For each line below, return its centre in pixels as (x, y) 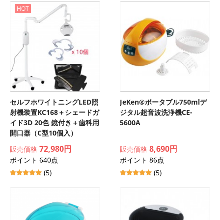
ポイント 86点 (142, 160)
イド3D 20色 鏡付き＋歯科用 (55, 123)
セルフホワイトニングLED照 (54, 102)
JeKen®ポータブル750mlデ (163, 102)
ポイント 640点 (34, 160)
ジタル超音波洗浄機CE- (156, 112)
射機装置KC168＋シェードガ (55, 112)
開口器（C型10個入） (43, 133)
